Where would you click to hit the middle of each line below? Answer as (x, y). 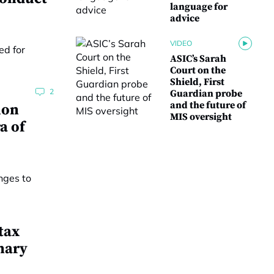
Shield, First (197, 82)
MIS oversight (201, 117)
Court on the (198, 70)
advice (185, 18)
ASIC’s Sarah (198, 59)
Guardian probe (206, 94)
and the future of (208, 105)
